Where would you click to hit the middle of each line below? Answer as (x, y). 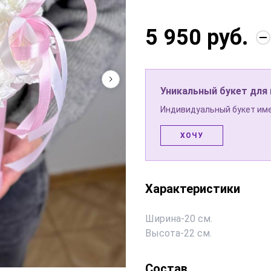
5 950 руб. (197, 38)
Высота (163, 233)
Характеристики (193, 189)
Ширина (163, 219)
